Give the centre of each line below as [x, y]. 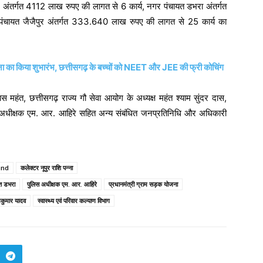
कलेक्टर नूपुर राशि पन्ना [47, 167]
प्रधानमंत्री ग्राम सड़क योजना [143, 184]
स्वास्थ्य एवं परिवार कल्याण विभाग [74, 200]
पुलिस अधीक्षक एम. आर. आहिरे [62, 184]
